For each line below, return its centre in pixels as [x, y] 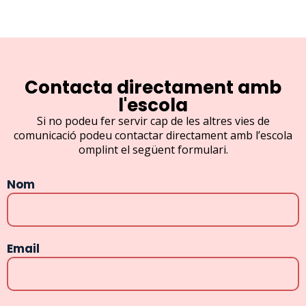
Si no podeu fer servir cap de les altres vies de [153, 121]
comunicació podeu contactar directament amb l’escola [153, 135]
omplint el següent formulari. [153, 149]
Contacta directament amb [153, 87]
